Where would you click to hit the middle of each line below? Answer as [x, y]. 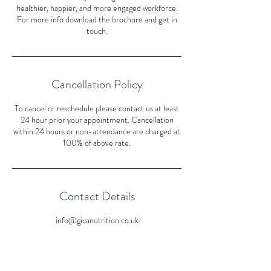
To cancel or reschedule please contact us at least [97, 108]
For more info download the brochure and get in [97, 19]
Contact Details [97, 196]
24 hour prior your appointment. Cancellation [97, 120]
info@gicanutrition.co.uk [97, 220]
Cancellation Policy [97, 84]
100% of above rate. [97, 143]
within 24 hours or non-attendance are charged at [97, 131]
